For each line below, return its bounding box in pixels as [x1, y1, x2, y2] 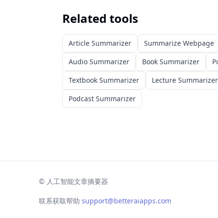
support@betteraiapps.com [82, 196, 171, 205]
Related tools [62, 10, 138, 26]
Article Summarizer [69, 38, 131, 48]
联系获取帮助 [39, 196, 80, 205]
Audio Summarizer [69, 57, 129, 66]
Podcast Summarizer [69, 94, 136, 103]
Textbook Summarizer [69, 75, 139, 85]
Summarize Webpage [144, 38, 214, 48]
